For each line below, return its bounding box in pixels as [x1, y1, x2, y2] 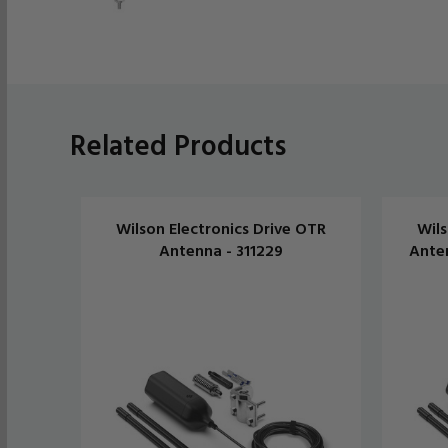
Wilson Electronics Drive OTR [115, 215, 326, 240]
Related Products [70, 122, 286, 165]
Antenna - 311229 [158, 237, 283, 262]
